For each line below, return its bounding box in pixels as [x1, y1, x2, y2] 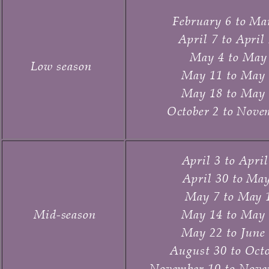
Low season [27, 58, 92, 74]
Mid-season [29, 207, 97, 222]
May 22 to [181, 225, 238, 240]
